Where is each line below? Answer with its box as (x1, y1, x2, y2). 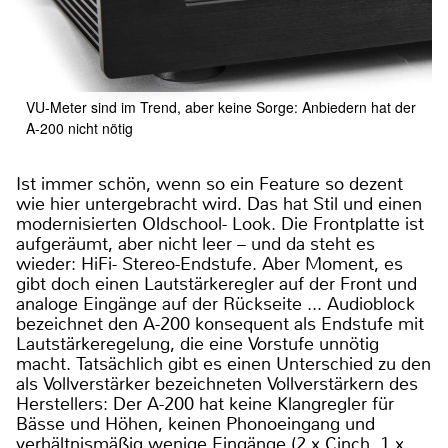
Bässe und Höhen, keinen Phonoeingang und (16, 412, 375, 437)
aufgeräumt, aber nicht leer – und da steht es (16, 232, 375, 257)
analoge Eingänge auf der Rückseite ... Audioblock (16, 292, 415, 317)
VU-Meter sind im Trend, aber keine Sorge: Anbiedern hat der (26, 97, 416, 118)
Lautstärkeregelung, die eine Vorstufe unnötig (16, 332, 379, 357)
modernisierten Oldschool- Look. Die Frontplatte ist (16, 212, 424, 237)
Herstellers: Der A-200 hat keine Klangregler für (16, 392, 394, 417)
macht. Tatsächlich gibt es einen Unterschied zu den (16, 352, 431, 377)
